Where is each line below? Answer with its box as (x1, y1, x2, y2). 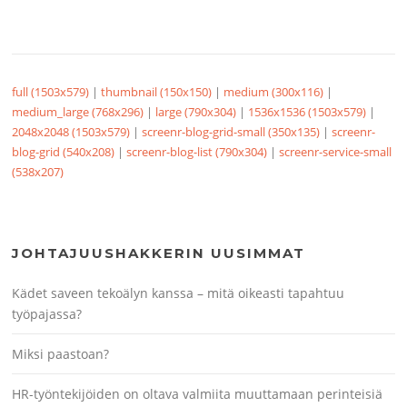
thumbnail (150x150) (101, 84, 213, 101)
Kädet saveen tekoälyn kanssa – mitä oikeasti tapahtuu (12, 284, 345, 303)
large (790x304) (155, 104, 237, 121)
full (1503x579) (12, 84, 90, 101)
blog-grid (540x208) (12, 144, 115, 161)
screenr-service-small (279, 144, 392, 161)
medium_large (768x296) (12, 104, 144, 121)
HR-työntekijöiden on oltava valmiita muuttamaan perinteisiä (12, 385, 383, 403)
